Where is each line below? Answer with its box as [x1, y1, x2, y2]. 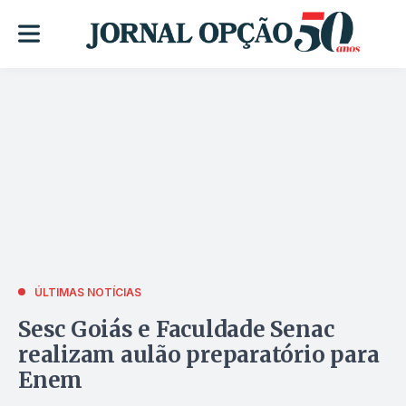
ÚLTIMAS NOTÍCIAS [34, 285, 141, 299]
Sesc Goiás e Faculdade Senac [18, 314, 334, 343]
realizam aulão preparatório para [18, 340, 380, 369]
